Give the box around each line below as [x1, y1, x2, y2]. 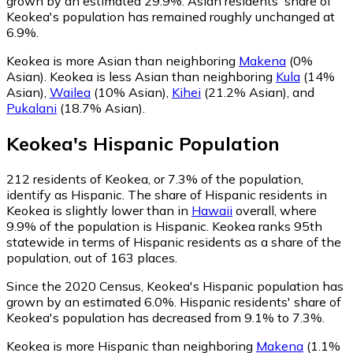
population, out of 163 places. [6, 250, 177, 266]
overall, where [232, 203, 317, 219]
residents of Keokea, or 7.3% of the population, [30, 171, 303, 188]
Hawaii [191, 203, 232, 219]
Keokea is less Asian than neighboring [50, 69, 276, 85]
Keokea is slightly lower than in [6, 203, 191, 219]
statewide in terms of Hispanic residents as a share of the [6, 234, 341, 251]
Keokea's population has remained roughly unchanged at [6, 9, 335, 25]
